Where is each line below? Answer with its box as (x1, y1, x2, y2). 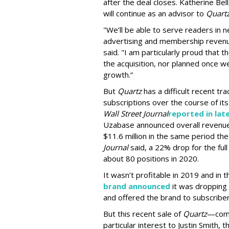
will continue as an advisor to (103, 8, 206, 18)
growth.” (103, 70, 133, 80)
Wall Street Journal (103, 108, 168, 119)
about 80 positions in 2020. (103, 153, 199, 164)
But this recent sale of (103, 209, 183, 219)
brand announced (103, 181, 170, 191)
